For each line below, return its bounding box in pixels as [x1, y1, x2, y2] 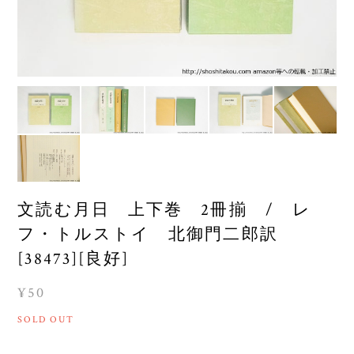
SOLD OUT [17, 314, 74, 326]
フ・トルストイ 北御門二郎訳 [17, 224, 296, 246]
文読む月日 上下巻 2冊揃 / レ [17, 199, 312, 221]
